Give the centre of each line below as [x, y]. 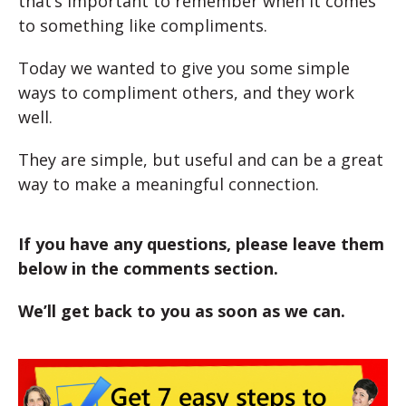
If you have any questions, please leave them [201, 243]
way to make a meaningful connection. [169, 184]
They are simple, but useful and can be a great [201, 159]
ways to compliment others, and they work [186, 92]
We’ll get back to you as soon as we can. [182, 310]
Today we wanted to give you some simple [184, 68]
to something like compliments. [143, 25]
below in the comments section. [148, 268]
